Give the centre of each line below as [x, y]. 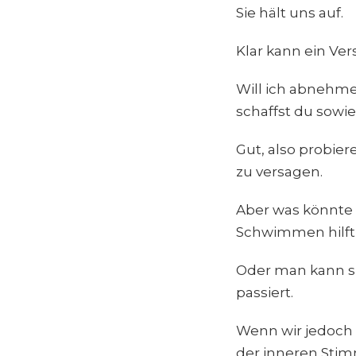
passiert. [265, 292]
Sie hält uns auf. [290, 12]
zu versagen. [279, 171]
